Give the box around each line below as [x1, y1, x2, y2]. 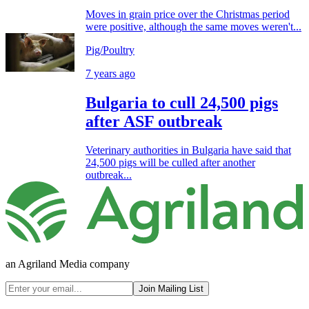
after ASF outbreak [86, 112, 222, 130]
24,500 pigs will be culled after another [86, 157, 255, 169]
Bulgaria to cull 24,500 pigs [86, 93, 278, 112]
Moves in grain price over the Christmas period [86, 8, 290, 20]
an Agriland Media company [6, 258, 130, 270]
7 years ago [86, 67, 135, 79]
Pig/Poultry [86, 43, 134, 56]
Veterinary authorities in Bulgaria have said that [86, 144, 291, 157]
